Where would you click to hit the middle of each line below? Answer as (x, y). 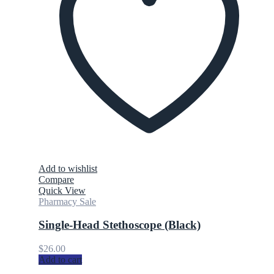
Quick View (62, 190)
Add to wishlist (68, 168)
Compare (56, 179)
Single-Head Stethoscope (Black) (120, 225)
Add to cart (60, 260)
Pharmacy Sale (67, 201)
